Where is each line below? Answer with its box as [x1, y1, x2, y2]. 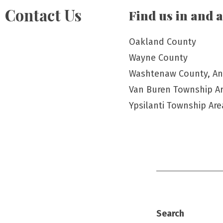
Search [156, 208, 184, 219]
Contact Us [5, 4, 82, 25]
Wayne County [129, 52, 188, 63]
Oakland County [129, 36, 197, 47]
